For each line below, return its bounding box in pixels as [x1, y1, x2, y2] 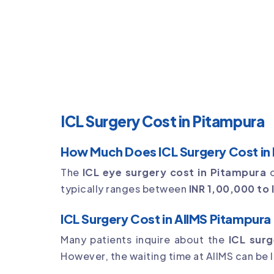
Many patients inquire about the [61, 232, 229, 246]
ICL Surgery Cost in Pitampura [61, 111, 265, 130]
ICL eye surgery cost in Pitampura [82, 165, 267, 179]
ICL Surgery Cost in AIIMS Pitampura [61, 210, 271, 226]
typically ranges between [61, 182, 189, 195]
